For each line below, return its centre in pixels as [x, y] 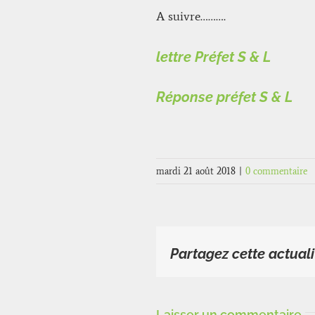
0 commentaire [276, 171]
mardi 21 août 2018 [196, 171]
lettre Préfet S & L [213, 57]
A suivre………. [191, 17]
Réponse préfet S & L [224, 97]
